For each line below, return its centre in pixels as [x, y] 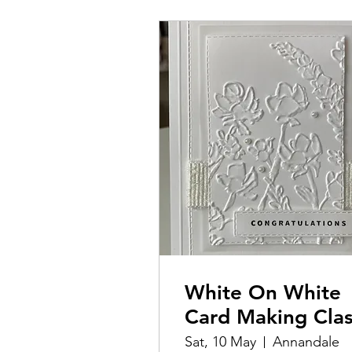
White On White [263, 292]
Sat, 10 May [220, 341]
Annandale [306, 341]
